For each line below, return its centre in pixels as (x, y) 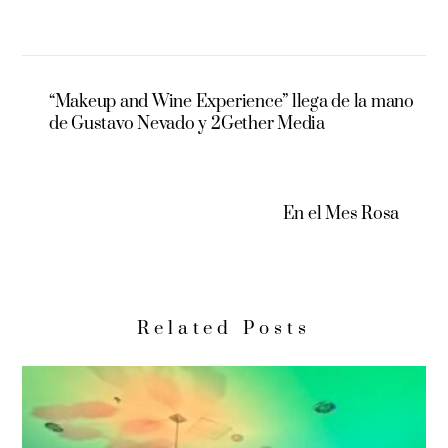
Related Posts (224, 329)
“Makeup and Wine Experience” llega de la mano (231, 101)
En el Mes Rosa (341, 214)
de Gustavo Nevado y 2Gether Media (186, 123)
